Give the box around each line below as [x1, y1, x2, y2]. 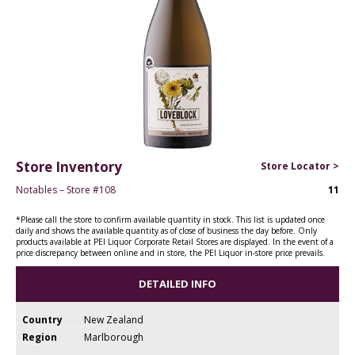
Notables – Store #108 [16, 182, 116, 197]
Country [22, 312, 63, 326]
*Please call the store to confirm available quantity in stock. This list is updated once [16, 213, 325, 225]
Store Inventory [16, 158, 122, 177]
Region [22, 330, 58, 344]
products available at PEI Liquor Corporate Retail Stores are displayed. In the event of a [16, 235, 334, 247]
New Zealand [84, 312, 144, 326]
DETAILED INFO [139, 276, 216, 291]
